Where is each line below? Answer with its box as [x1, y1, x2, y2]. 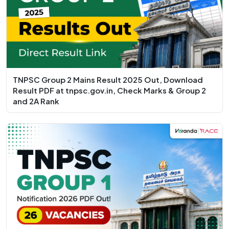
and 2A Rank [13, 96, 59, 106]
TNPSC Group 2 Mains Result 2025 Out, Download [13, 75, 203, 85]
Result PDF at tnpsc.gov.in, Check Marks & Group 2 [13, 85, 206, 96]
